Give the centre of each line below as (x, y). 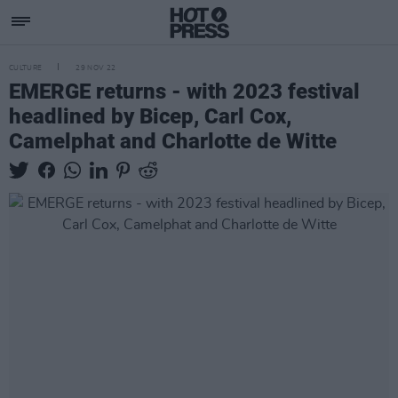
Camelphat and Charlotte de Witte (173, 141)
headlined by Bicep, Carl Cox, (150, 116)
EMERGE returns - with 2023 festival (184, 92)
